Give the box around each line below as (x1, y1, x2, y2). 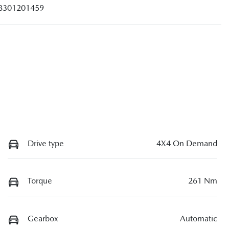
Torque (28, 176, 52, 186)
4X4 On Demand (156, 138, 217, 148)
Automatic (180, 214, 217, 224)
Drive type (28, 138, 64, 148)
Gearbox (28, 214, 58, 224)
